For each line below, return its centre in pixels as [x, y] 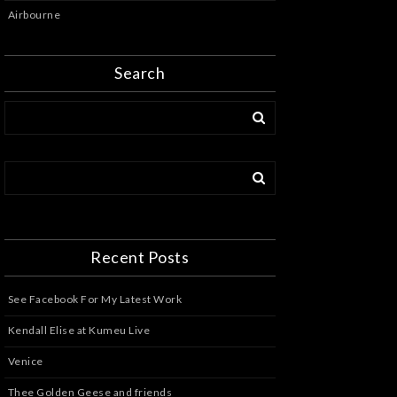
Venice [25, 361]
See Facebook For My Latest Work [95, 299]
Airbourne [34, 15]
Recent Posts [140, 257]
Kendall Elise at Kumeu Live [79, 330]
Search [140, 73]
